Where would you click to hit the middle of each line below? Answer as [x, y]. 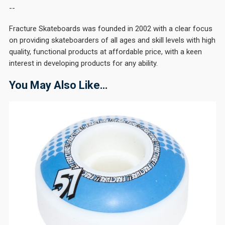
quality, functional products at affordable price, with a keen [105, 52]
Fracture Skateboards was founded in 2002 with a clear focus [111, 29]
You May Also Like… [58, 85]
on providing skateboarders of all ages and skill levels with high [112, 40]
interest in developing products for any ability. [83, 64]
